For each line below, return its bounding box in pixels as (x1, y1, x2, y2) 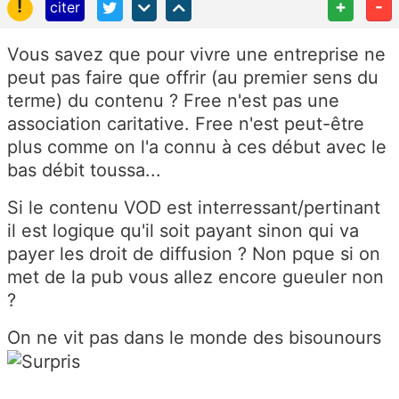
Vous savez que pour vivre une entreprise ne (7, 43, 386, 65)
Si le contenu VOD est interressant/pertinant (7, 196, 380, 218)
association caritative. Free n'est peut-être (7, 112, 364, 134)
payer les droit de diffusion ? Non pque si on (7, 242, 380, 265)
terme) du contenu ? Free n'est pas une (7, 89, 339, 111)
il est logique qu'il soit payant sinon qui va (7, 219, 359, 241)
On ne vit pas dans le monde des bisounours (7, 326, 381, 348)
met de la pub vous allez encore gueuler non (7, 265, 384, 288)
